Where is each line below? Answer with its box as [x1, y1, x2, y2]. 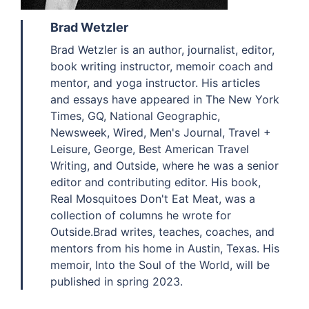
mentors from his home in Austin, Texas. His [50, 241, 279, 255]
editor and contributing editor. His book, [50, 175, 261, 189]
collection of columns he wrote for [50, 208, 231, 222]
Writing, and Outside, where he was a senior [50, 158, 279, 172]
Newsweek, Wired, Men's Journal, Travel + [50, 125, 271, 139]
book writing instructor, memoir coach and [50, 59, 273, 73]
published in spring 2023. [50, 274, 183, 288]
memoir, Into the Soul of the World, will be [50, 257, 270, 272]
